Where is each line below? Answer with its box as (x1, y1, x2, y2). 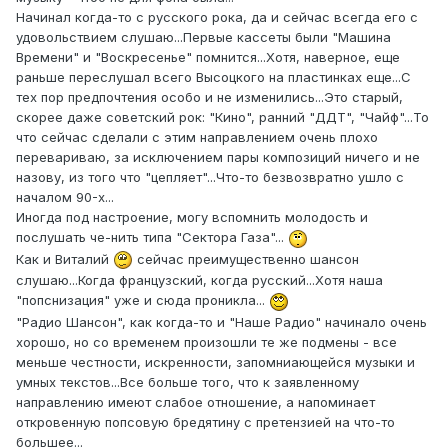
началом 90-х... (16, 189, 114, 206)
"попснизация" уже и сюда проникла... (16, 292, 269, 309)
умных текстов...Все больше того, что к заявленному (16, 373, 359, 390)
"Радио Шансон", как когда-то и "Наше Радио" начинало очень (16, 313, 427, 330)
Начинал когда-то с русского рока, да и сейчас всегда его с (16, 9, 418, 26)
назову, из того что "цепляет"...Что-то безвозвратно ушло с (16, 169, 404, 186)
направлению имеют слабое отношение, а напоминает (16, 393, 375, 410)
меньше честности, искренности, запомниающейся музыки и (16, 353, 415, 370)
